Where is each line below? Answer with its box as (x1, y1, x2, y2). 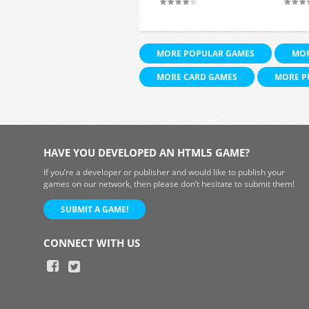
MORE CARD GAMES (157, 71, 237, 83)
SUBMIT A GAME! (60, 203, 128, 215)
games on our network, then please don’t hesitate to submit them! (43, 178, 295, 190)
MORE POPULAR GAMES (157, 48, 255, 59)
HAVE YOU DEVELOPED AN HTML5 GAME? (43, 146, 250, 159)
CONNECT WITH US (43, 236, 140, 250)
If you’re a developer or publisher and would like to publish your (43, 166, 285, 178)
